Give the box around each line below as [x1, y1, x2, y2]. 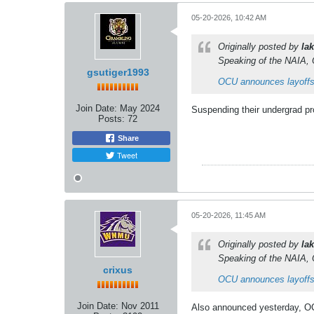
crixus [103, 264, 132, 275]
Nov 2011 [121, 300, 159, 311]
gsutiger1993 [86, 66, 149, 78]
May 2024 [120, 102, 160, 114]
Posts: [98, 113, 125, 124]
